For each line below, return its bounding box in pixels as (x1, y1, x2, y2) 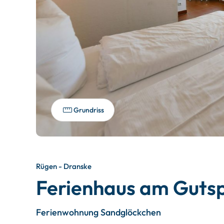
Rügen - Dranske (36, 161, 91, 171)
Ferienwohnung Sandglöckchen (36, 206, 161, 218)
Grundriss (73, 105, 104, 114)
